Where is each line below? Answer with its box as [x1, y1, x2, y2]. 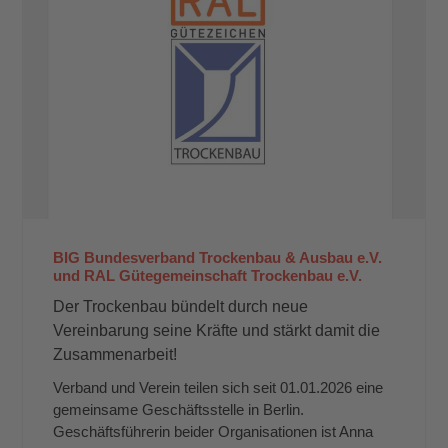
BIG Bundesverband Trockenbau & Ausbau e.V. [53, 248, 383, 266]
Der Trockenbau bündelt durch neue [53, 297, 309, 315]
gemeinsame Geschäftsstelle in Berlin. [53, 400, 305, 418]
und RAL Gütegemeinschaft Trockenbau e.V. [53, 266, 363, 284]
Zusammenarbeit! [53, 345, 178, 363]
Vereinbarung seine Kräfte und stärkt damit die [53, 321, 381, 339]
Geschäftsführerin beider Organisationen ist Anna [53, 422, 374, 440]
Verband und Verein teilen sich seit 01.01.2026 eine [53, 378, 384, 396]
